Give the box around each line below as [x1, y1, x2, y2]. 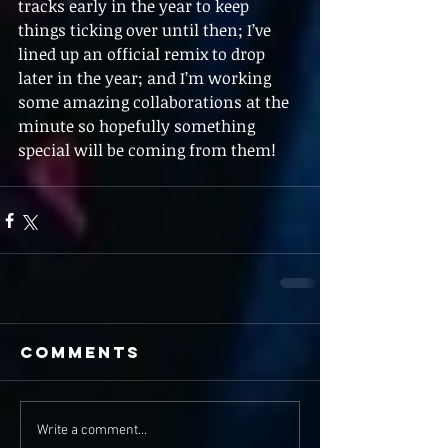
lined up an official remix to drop [18, 43, 269, 65]
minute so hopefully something [18, 115, 259, 137]
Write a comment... [37, 421, 147, 439]
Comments [20, 342, 141, 362]
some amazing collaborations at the [18, 91, 293, 113]
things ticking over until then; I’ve [18, 19, 275, 41]
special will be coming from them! [18, 139, 284, 161]
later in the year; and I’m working [18, 67, 275, 89]
